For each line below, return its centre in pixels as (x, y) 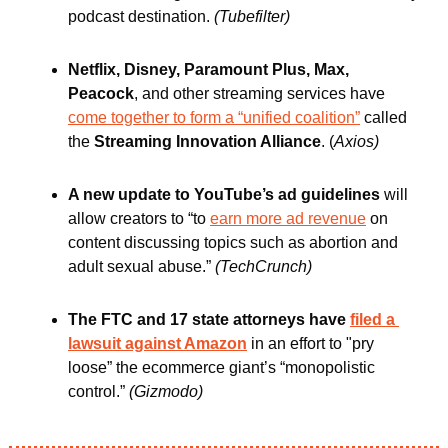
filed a (372, 320)
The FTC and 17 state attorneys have (209, 320)
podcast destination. (141, 17)
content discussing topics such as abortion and (233, 243)
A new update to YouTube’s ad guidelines (226, 195)
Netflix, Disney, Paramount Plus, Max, (208, 70)
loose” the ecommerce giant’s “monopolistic (221, 368)
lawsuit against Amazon (157, 344)
